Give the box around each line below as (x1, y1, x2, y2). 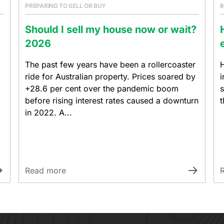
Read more (25, 165, 66, 175)
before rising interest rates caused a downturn (25, 95, 199, 105)
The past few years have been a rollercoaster (25, 59, 196, 69)
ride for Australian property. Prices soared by (25, 71, 196, 81)
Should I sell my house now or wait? (25, 23, 197, 35)
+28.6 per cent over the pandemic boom (25, 83, 179, 93)
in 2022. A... (25, 107, 72, 117)
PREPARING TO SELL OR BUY (25, 2, 106, 9)
